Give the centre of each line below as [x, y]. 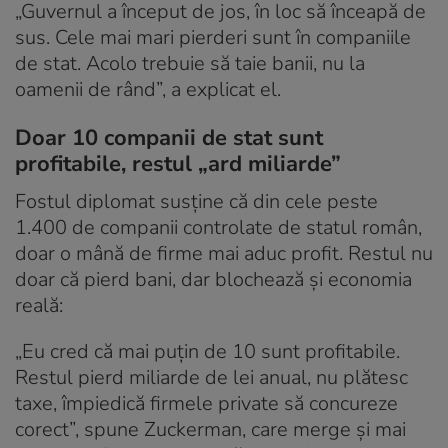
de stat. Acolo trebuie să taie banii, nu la [190, 63]
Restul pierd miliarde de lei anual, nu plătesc [211, 377]
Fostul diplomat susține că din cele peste [196, 201]
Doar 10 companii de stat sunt [169, 137]
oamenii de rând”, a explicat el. [148, 89]
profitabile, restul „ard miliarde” [178, 163]
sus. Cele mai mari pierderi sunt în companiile [213, 37]
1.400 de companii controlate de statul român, [218, 227]
